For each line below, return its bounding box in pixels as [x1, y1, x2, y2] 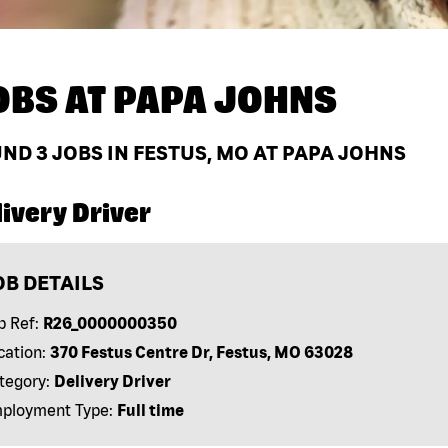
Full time [116, 401, 184, 420]
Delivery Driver [53, 372, 171, 391]
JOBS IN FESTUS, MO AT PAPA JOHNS [48, 141, 406, 165]
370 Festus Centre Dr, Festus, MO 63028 [49, 343, 353, 362]
